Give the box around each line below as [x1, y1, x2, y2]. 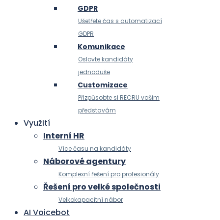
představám [78, 106, 116, 114]
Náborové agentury [43, 156, 126, 167]
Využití [24, 117, 50, 129]
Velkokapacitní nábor [58, 195, 123, 204]
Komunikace [78, 42, 125, 52]
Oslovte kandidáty [78, 55, 133, 63]
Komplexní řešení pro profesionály [58, 170, 159, 178]
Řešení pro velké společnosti [43, 181, 161, 192]
